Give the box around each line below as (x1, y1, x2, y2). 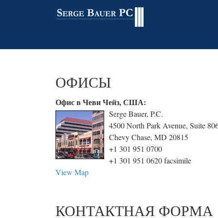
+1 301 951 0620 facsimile (109, 155, 191, 165)
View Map (55, 167, 89, 177)
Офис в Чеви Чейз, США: (55, 96, 146, 108)
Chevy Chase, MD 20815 (109, 132, 188, 142)
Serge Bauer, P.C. (109, 109, 163, 119)
